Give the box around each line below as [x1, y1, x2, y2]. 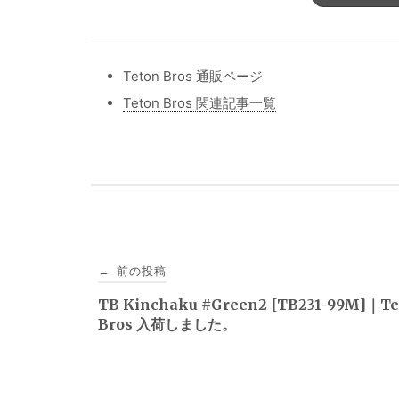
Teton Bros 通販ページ [123, 67, 263, 85]
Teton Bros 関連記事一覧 [123, 94, 276, 111]
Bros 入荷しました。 [97, 315, 236, 334]
